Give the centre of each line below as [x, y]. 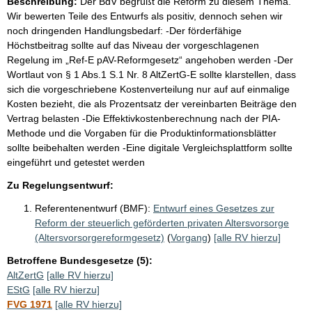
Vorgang [189, 237]
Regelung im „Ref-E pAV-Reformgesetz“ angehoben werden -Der [150, 60]
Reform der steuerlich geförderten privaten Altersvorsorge [162, 223]
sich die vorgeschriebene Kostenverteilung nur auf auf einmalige [148, 89]
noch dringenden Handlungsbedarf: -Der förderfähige [124, 30]
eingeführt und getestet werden [76, 162]
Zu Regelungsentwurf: [60, 185]
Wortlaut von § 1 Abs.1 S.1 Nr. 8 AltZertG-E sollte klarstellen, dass [151, 74]
